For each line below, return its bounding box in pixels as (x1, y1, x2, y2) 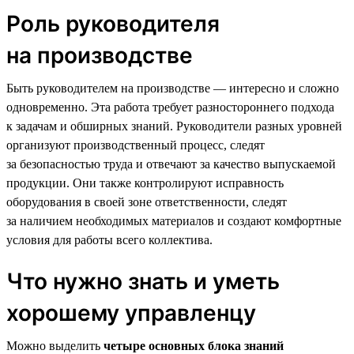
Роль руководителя (6, 9, 220, 37)
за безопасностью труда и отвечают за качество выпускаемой (6, 156, 336, 171)
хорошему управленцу (6, 299, 256, 326)
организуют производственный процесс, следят (6, 137, 265, 152)
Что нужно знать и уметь (6, 267, 280, 295)
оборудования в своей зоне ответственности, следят (6, 194, 287, 209)
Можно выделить (6, 338, 100, 352)
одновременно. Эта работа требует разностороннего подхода (6, 100, 334, 114)
